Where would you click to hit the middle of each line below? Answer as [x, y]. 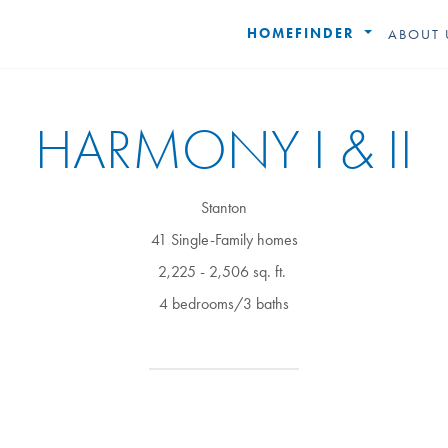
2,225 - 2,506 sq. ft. [224, 271]
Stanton [224, 207]
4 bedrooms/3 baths [224, 303]
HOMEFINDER [304, 33]
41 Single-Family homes [224, 239]
